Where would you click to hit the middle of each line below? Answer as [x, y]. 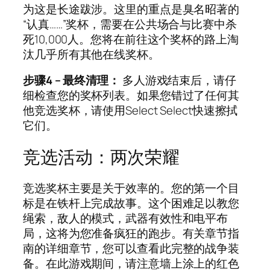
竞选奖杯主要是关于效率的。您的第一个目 [131, 188]
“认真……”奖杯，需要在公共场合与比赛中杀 [130, 24]
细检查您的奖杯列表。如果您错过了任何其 [131, 96]
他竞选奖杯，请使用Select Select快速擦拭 [130, 111]
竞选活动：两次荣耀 [102, 157]
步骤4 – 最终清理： [71, 80]
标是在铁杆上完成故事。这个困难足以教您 [131, 203]
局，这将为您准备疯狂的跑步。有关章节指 [131, 234]
